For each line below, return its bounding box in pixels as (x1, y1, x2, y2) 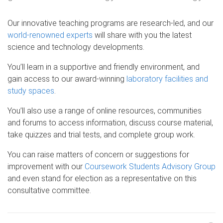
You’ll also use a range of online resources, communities (7, 106, 202, 115)
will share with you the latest (93, 30, 192, 40)
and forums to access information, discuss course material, (7, 117, 213, 127)
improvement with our (7, 161, 85, 171)
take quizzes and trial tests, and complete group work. (7, 129, 195, 139)
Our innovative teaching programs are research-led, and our (7, 18, 214, 28)
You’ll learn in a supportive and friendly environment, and (7, 62, 200, 72)
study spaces (7, 86, 54, 96)
